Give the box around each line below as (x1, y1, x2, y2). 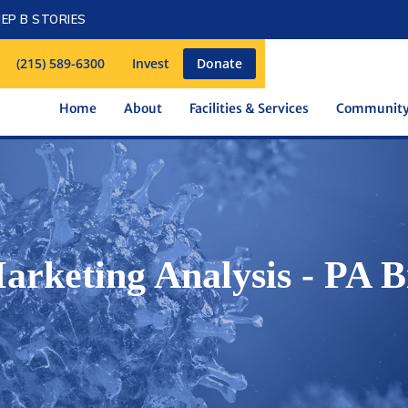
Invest (132, 55, 169, 72)
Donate (197, 55, 242, 72)
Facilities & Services (189, 100, 309, 117)
